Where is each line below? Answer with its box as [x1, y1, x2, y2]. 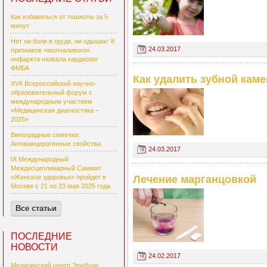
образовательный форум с [11, 89, 92, 97]
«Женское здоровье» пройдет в [11, 173, 106, 181]
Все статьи [15, 204, 57, 213]
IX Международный [11, 156, 69, 163]
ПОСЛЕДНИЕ [11, 231, 72, 242]
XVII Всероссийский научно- [11, 80, 97, 88]
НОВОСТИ [11, 242, 58, 253]
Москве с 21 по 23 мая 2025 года [11, 182, 110, 190]
